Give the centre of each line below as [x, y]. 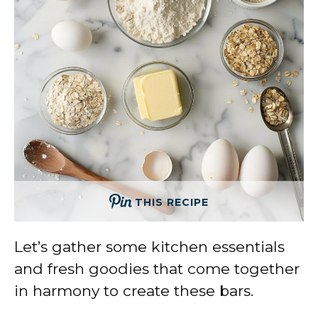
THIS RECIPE [172, 203]
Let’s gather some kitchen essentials [149, 247]
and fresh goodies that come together [157, 269]
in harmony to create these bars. [134, 291]
